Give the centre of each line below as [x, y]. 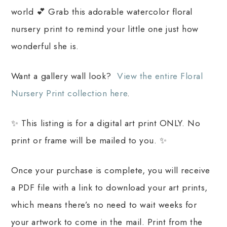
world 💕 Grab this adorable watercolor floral [102, 12]
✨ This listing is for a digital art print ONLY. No [106, 123]
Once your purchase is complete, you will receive [110, 171]
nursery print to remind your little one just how [105, 29]
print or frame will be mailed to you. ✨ [89, 141]
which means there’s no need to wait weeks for [104, 205]
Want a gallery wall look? [64, 76]
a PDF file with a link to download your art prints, [109, 188]
